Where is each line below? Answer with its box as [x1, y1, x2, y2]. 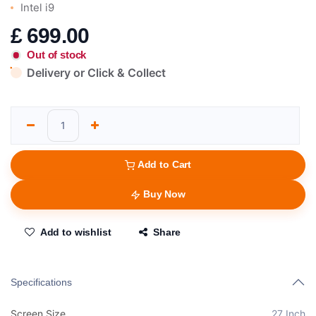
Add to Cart [137, 159, 192, 171]
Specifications [11, 276, 72, 288]
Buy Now [142, 188, 186, 200]
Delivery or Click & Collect [27, 66, 166, 80]
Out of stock [27, 49, 87, 61]
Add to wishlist [39, 226, 111, 238]
